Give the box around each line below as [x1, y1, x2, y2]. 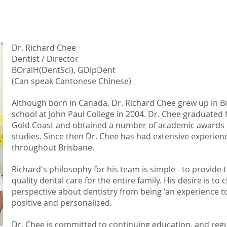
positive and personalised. [12, 197, 114, 208]
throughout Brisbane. [12, 142, 94, 153]
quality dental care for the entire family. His [12, 175, 176, 186]
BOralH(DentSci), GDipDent [12, 64, 116, 75]
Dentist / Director [12, 53, 79, 64]
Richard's [12, 164, 47, 175]
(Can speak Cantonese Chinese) [12, 75, 131, 87]
